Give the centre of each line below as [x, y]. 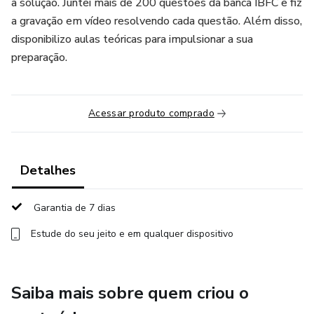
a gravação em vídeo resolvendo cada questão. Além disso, [157, 21]
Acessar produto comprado [151, 113]
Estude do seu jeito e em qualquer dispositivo [132, 234]
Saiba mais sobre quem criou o [130, 293]
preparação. [39, 57]
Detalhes [48, 170]
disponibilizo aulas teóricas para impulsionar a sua [132, 39]
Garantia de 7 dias [75, 208]
